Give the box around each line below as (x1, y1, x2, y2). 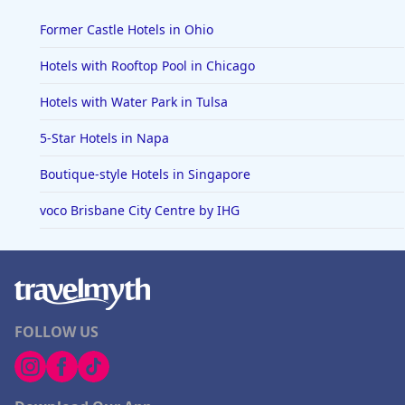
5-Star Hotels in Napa (40, 129, 169, 146)
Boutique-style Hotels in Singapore (40, 165, 250, 183)
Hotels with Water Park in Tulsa (40, 93, 228, 110)
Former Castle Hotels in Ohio (40, 21, 213, 38)
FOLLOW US (14, 322, 99, 342)
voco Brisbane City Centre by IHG (40, 202, 240, 219)
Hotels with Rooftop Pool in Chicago (40, 57, 255, 74)
